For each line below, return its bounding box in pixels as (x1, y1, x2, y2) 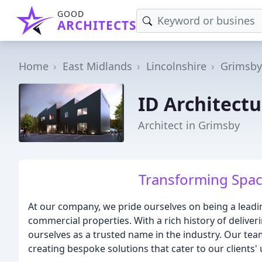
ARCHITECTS (57, 17, 136, 33)
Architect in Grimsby (138, 118, 240, 132)
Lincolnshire (146, 59, 206, 73)
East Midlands (63, 59, 132, 73)
